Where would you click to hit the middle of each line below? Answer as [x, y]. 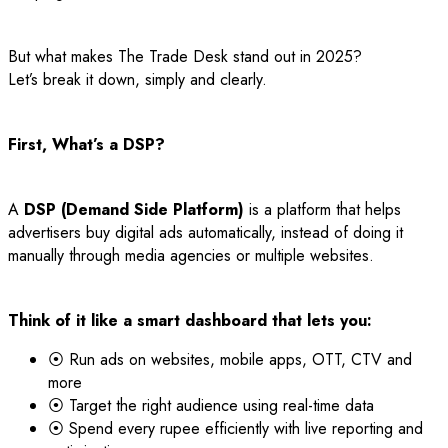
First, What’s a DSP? [86, 145]
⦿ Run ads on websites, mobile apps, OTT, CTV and [230, 360]
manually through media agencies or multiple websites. [191, 256]
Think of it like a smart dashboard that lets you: [190, 321]
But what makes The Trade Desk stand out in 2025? [185, 57]
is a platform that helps [322, 210]
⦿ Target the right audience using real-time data [211, 406]
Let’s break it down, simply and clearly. [137, 80]
